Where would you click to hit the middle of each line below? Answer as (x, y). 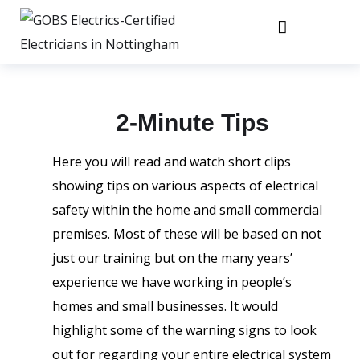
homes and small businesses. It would (165, 306)
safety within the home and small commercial (187, 210)
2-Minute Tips (192, 123)
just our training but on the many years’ (172, 258)
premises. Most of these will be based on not (187, 234)
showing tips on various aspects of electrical (185, 186)
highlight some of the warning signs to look (184, 330)
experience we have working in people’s (172, 282)
